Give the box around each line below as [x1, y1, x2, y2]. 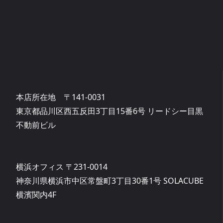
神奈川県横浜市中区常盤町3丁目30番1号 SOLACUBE [15, 175, 204, 186]
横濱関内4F [15, 189, 56, 200]
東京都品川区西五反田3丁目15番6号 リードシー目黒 [15, 105, 203, 116]
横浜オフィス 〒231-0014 [15, 161, 108, 172]
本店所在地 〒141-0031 [15, 91, 106, 103]
